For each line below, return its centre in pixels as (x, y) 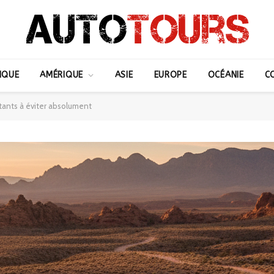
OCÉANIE (226, 75)
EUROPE (170, 75)
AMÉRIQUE (61, 75)
